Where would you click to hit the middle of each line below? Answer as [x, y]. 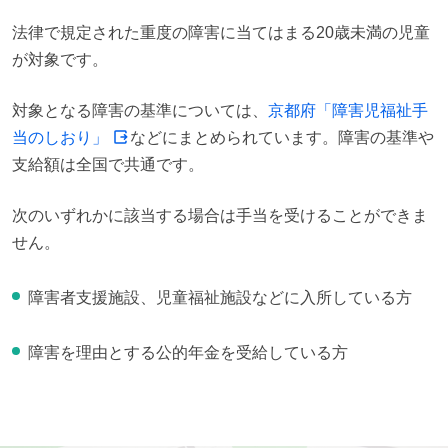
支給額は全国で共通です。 [108, 165]
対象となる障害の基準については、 [140, 111]
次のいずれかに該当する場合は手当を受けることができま [220, 216]
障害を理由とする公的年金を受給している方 [188, 353]
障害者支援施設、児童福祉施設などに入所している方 [220, 298]
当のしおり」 [60, 138]
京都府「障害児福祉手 [348, 111]
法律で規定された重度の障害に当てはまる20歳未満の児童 [221, 33]
